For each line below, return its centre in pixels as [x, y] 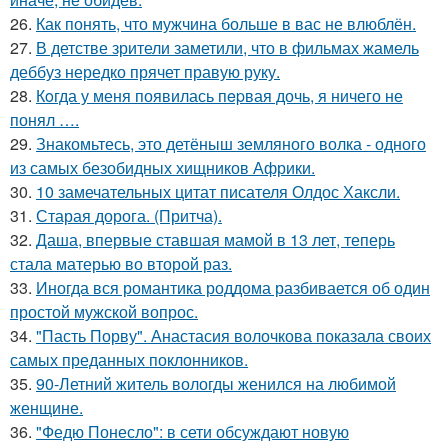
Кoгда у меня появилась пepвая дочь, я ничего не [219, 96]
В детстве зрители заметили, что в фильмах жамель [227, 48]
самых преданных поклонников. [129, 360]
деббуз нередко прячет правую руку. [145, 72]
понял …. [44, 120]
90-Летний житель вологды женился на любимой [216, 384]
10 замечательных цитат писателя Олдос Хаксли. [218, 192]
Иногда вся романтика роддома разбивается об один [233, 288]
